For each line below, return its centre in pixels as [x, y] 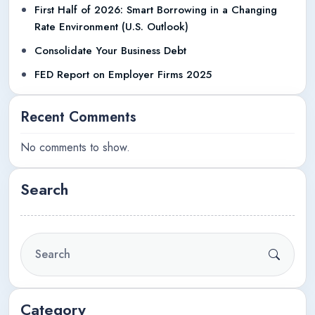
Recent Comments [78, 117]
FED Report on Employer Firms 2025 [123, 74]
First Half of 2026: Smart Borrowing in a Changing [156, 9]
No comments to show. [75, 147]
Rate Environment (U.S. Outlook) [111, 26]
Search [44, 189]
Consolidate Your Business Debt [110, 50]
